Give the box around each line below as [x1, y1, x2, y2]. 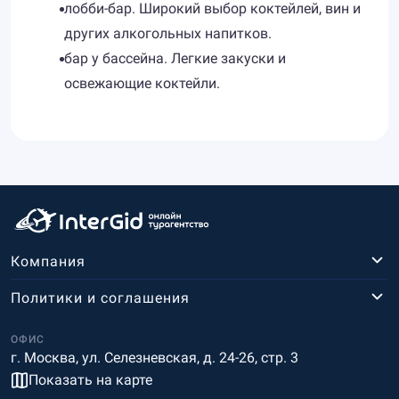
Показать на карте [28, 371, 152, 388]
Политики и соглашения [11, 289, 190, 306]
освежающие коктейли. [64, 75, 220, 92]
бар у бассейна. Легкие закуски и [64, 50, 286, 67]
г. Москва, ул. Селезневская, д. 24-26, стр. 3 [11, 349, 298, 366]
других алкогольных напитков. [64, 25, 272, 42]
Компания [11, 252, 85, 270]
